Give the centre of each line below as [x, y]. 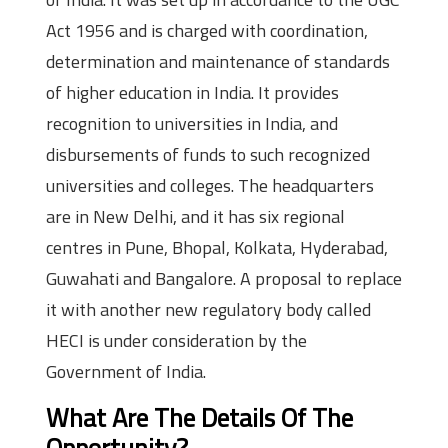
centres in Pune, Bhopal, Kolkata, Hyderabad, [217, 248]
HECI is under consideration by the [176, 341]
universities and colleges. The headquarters [210, 186]
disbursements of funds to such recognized [208, 155]
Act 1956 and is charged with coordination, [207, 31]
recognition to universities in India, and [192, 124]
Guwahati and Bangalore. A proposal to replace [224, 279]
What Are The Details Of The [199, 418]
